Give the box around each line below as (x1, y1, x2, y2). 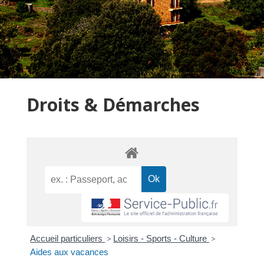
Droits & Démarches (26, 93, 200, 117)
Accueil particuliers (30, 233, 105, 244)
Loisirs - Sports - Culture (113, 233, 210, 244)
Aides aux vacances (30, 247, 109, 258)
